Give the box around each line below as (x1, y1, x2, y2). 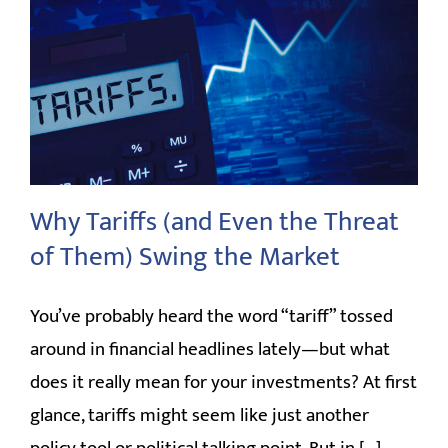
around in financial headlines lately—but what (30, 333, 390, 365)
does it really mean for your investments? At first (30, 366, 417, 398)
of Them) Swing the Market (30, 234, 340, 279)
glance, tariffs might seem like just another (30, 399, 369, 431)
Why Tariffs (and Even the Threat (30, 199, 399, 244)
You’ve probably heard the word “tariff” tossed (30, 300, 393, 332)
